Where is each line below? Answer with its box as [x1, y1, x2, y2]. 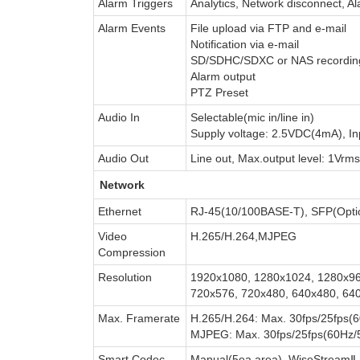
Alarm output [190, 69, 256, 83]
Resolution [97, 270, 152, 284]
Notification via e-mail [190, 37, 299, 51]
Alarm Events [97, 21, 166, 35]
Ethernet [97, 204, 141, 218]
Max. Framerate [97, 311, 180, 325]
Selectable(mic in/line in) [190, 110, 314, 124]
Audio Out [97, 151, 149, 165]
